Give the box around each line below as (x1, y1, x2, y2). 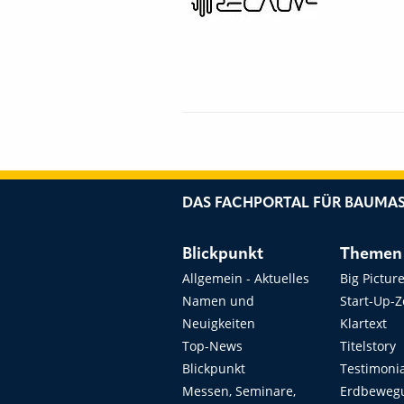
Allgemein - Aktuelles (182, 270, 309, 287)
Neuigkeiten (182, 315, 255, 332)
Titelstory (340, 337, 397, 354)
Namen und (182, 292, 254, 309)
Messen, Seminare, (182, 382, 296, 399)
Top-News (182, 337, 243, 354)
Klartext (340, 315, 388, 332)
